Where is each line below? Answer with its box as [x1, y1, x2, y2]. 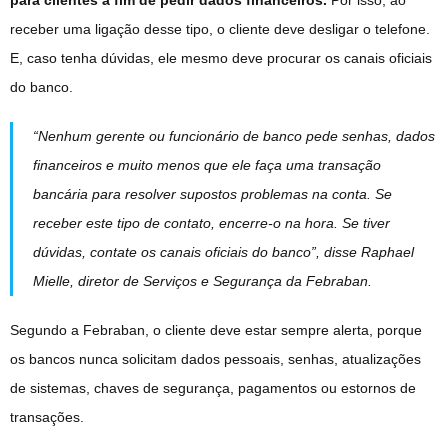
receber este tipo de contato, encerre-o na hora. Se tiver [33, 215, 390, 232]
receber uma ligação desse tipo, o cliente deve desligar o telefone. [10, 21, 430, 38]
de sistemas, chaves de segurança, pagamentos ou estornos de [10, 380, 416, 397]
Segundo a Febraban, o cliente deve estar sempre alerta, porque [10, 322, 422, 339]
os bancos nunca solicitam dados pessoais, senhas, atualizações [10, 351, 421, 368]
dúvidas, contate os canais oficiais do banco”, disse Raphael [33, 244, 414, 261]
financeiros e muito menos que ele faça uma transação [33, 157, 381, 174]
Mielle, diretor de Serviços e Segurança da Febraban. [33, 273, 372, 290]
